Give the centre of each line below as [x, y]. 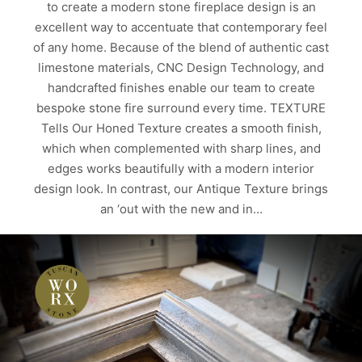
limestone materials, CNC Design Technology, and [181, 68]
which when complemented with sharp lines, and [181, 149]
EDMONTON [178, 317]
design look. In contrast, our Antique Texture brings [181, 189]
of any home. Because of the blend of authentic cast [181, 48]
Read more [181, 250]
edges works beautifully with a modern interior [181, 169]
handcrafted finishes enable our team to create [181, 88]
